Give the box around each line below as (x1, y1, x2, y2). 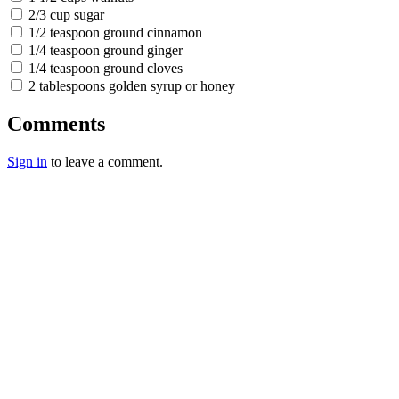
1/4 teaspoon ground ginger (28, 43, 183, 58)
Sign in (7, 153, 47, 169)
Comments (7, 111, 105, 135)
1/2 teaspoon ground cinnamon (28, 25, 202, 40)
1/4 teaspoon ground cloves (28, 61, 183, 76)
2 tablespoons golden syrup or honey (28, 78, 235, 94)
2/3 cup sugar (28, 7, 104, 22)
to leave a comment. (47, 153, 163, 169)
